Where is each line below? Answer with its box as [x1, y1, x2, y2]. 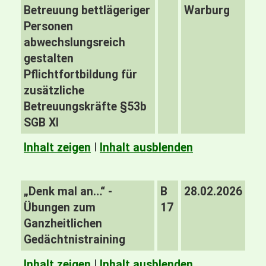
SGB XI [24, 116, 59, 129]
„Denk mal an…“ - [24, 185, 112, 198]
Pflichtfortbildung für [24, 68, 137, 81]
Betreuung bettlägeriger [24, 4, 150, 17]
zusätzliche [24, 84, 84, 97]
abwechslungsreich [24, 36, 125, 49]
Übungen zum [24, 201, 96, 214]
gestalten [24, 52, 74, 65]
